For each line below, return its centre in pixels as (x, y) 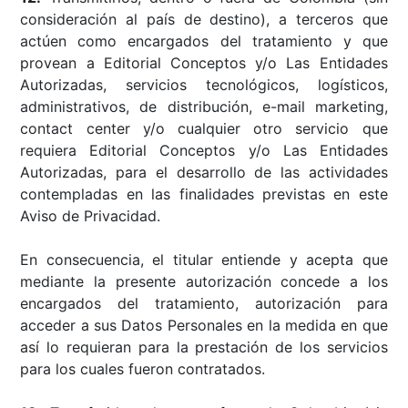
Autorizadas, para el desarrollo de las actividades (204, 172)
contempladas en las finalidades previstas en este (204, 194)
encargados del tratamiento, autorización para (204, 303)
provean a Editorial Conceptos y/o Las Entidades (204, 62)
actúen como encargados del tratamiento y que (204, 41)
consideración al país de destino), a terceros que (204, 19)
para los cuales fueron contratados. (143, 368)
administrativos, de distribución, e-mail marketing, (204, 106)
